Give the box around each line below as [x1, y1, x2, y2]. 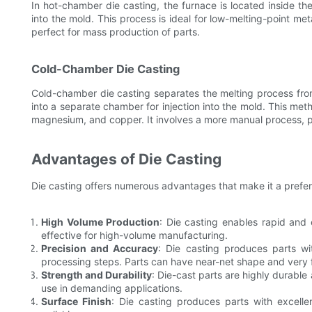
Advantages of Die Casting [31, 150, 221, 169]
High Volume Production [41, 216, 160, 228]
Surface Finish [41, 295, 111, 308]
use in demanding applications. [41, 282, 182, 295]
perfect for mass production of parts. [31, 26, 200, 38]
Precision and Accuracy [41, 242, 159, 255]
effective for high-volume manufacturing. [41, 229, 228, 242]
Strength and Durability [41, 269, 153, 281]
